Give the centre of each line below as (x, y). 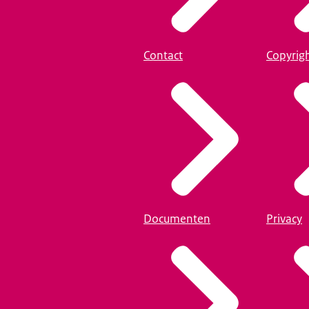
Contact (163, 55)
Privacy (284, 219)
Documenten (177, 219)
